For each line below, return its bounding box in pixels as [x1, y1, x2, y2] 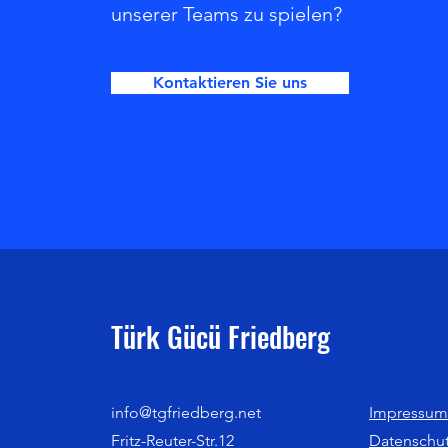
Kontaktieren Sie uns [153, 73, 307, 93]
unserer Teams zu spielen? [111, 2, 342, 27]
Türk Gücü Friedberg [111, 316, 330, 358]
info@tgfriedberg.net [111, 403, 261, 423]
